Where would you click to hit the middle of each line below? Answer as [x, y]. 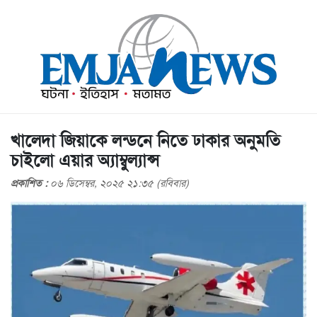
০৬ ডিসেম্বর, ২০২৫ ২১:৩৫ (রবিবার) [120, 183]
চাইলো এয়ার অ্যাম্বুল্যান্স [85, 161]
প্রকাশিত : [30, 183]
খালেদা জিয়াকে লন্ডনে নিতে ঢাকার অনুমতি [145, 141]
